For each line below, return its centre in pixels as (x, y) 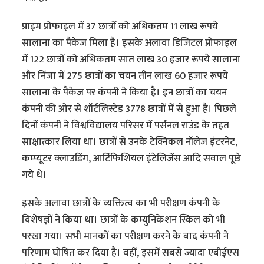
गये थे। (34, 175)
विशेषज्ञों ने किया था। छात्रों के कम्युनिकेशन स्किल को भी (124, 220)
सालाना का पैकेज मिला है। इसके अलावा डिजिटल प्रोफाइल (130, 43)
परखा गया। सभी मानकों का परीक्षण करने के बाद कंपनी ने (126, 236)
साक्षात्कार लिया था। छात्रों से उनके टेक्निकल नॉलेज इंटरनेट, (130, 142)
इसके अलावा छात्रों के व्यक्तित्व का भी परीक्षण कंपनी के (121, 203)
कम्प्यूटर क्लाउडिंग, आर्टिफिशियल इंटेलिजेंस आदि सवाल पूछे (132, 158)
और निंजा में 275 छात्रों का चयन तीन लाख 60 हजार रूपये (125, 76)
